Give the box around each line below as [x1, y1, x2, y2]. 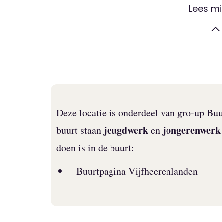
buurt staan [56, 123, 104, 137]
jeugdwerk [104, 122, 148, 137]
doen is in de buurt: [56, 140, 134, 154]
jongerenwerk [163, 122, 221, 137]
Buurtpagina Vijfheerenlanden [76, 164, 198, 178]
